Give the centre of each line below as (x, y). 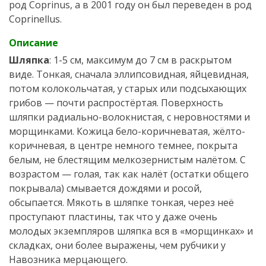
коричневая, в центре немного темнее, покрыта (123, 146)
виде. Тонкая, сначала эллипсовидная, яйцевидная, (129, 75)
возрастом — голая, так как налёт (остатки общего (129, 174)
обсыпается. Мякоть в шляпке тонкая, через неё (121, 203)
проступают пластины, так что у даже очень (113, 217)
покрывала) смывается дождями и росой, (105, 189)
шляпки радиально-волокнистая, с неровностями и (129, 117)
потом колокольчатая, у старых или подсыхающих (128, 89)
